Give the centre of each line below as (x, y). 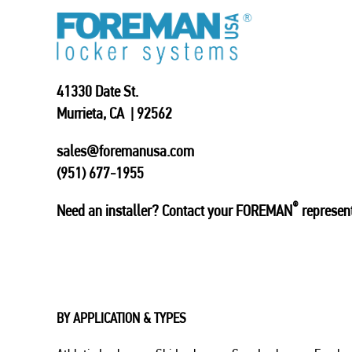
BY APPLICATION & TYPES (121, 317)
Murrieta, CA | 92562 (114, 113)
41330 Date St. (97, 91)
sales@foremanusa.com (125, 150)
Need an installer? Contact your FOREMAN (174, 210)
